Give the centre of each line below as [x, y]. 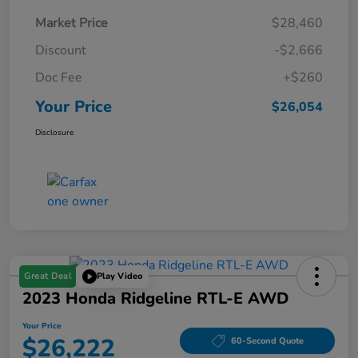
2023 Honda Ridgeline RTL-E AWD [155, 298]
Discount [61, 50]
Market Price [72, 23]
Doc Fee [59, 77]
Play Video [119, 276]
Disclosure [54, 132]
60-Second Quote [267, 341]
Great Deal [48, 276]
